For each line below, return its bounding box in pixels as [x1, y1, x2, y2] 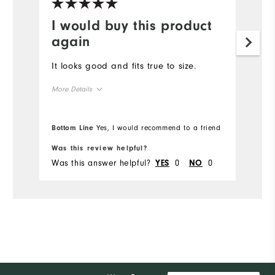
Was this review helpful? [52, 144, 147, 153]
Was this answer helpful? [52, 158, 151, 169]
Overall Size [52, 108, 96, 117]
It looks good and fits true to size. [52, 61, 196, 72]
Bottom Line [52, 123, 94, 133]
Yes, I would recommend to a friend [93, 123, 221, 133]
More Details [52, 85, 92, 94]
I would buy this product [52, 18, 212, 34]
